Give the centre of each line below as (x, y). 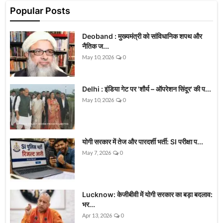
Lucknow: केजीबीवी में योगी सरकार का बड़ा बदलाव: (147, 195)
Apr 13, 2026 (97, 216)
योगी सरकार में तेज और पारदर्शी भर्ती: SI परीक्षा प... (143, 142)
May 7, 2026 (97, 153)
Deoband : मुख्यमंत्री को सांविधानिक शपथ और (142, 36)
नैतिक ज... (96, 46)
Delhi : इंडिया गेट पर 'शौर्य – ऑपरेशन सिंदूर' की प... (147, 89)
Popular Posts (40, 11)
